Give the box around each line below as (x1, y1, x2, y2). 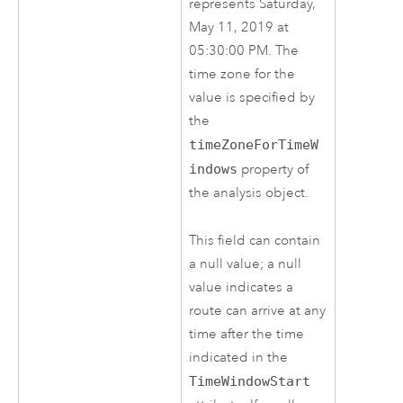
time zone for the (189, 66, 296, 84)
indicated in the (189, 348, 289, 366)
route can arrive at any (189, 301, 327, 319)
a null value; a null (189, 255, 302, 273)
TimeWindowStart (189, 372, 311, 390)
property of (237, 161, 309, 179)
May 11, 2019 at (189, 19, 290, 37)
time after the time (189, 325, 305, 343)
